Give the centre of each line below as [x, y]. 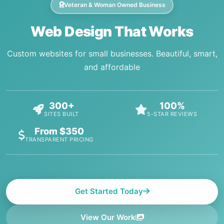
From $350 [59, 131]
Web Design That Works [112, 31]
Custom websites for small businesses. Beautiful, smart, [112, 53]
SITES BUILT [61, 114]
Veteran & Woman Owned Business [114, 5]
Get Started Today [109, 191]
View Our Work [108, 217]
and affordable [112, 67]
